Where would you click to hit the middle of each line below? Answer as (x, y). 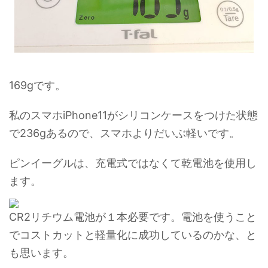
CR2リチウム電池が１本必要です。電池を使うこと (133, 217)
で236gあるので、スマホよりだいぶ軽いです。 (124, 133)
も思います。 (41, 253)
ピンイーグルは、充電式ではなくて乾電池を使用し (133, 163)
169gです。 (37, 86)
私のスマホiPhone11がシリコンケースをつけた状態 (133, 115)
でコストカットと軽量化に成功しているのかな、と (133, 235)
